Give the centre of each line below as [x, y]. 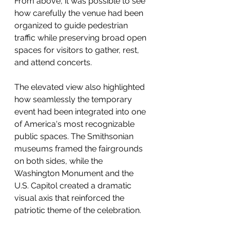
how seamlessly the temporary [74, 99]
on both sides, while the [60, 161]
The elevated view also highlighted [81, 87]
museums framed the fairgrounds [80, 149]
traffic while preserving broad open [81, 38]
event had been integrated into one [81, 112]
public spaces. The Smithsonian [75, 136]
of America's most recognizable [75, 124]
